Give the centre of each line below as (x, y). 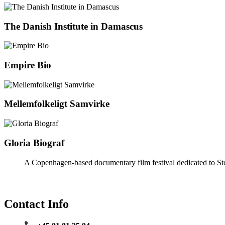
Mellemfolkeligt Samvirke (57, 104)
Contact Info (36, 204)
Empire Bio (28, 65)
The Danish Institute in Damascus (73, 26)
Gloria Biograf (34, 143)
